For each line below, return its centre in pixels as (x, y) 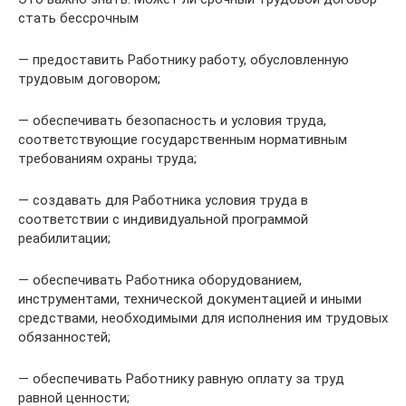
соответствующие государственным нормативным (183, 140)
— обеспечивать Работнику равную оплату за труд (181, 379)
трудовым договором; (89, 79)
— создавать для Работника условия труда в (163, 200)
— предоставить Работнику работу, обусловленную (184, 60)
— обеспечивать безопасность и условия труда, (172, 121)
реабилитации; (64, 238)
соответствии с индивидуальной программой (163, 219)
